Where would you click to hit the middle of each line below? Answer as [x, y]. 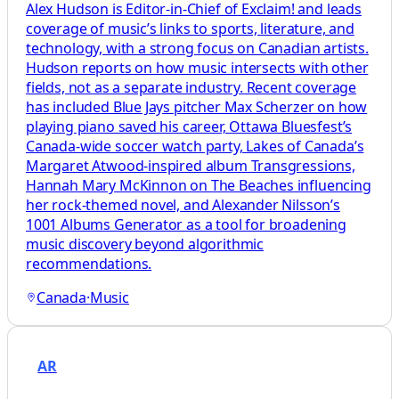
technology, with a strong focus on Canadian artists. [197, 49]
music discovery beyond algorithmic [145, 244]
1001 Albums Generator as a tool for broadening [186, 225]
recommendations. [89, 264]
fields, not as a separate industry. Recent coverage [191, 88]
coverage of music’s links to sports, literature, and [190, 29]
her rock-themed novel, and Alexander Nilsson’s [183, 205]
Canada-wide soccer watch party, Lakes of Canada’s [195, 147]
